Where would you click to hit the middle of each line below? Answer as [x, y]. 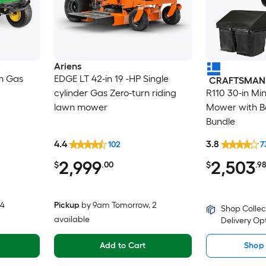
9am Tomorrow [120, 205]
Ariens [67, 66]
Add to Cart [123, 246]
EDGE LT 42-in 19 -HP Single [111, 78]
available [72, 220]
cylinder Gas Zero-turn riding [115, 93]
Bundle [220, 121]
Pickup [66, 205]
